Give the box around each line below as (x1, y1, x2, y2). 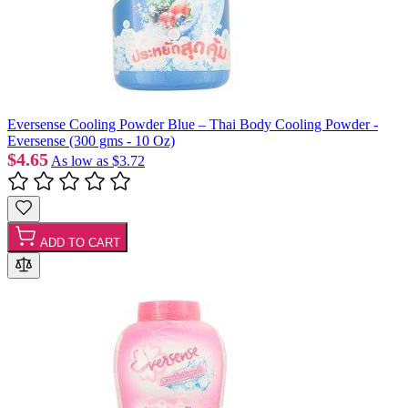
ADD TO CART (40, 235, 120, 250)
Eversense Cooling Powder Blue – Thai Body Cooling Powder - (7, 116, 378, 132)
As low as (51, 152, 108, 168)
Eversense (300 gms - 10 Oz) (7, 132, 175, 148)
